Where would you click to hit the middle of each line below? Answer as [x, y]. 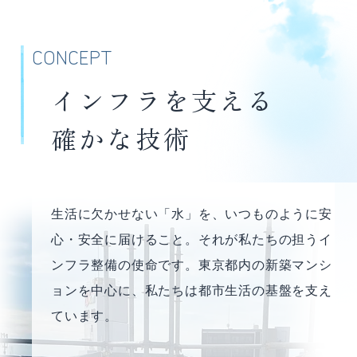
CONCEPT [72, 56]
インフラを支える [163, 99]
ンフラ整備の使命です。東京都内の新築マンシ [192, 265]
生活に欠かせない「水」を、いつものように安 [192, 214]
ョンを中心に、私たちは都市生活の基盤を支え [192, 290]
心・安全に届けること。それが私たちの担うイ [192, 239]
